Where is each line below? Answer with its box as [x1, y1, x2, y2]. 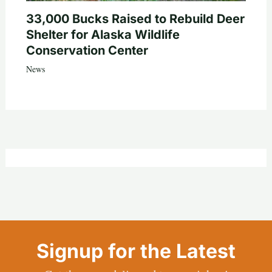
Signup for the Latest [36, 239, 236, 263]
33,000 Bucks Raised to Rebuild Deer [25, 11, 245, 26]
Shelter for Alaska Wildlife [25, 27, 180, 42]
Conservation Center [25, 42, 148, 58]
